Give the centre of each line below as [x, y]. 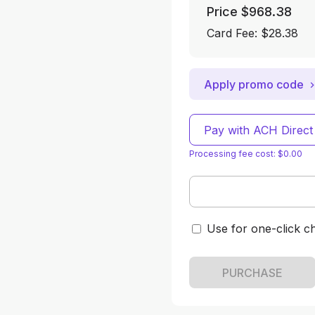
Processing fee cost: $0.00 [246, 154]
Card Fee [231, 33]
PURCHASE [252, 272]
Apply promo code [254, 84]
